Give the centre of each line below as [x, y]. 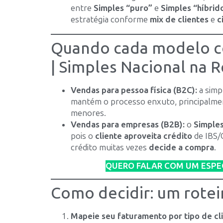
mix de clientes [179, 19]
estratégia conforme [110, 19]
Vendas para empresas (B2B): [128, 124]
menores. [88, 113]
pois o [83, 136]
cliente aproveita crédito [144, 136]
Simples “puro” [123, 8]
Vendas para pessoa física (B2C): [134, 90]
